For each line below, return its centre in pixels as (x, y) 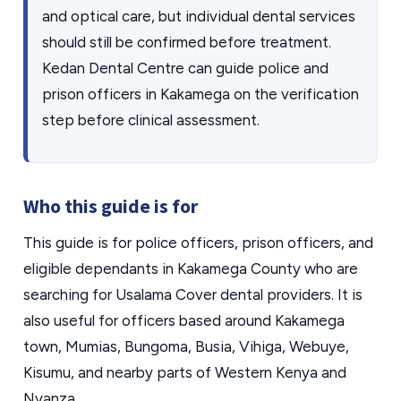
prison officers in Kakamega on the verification (200, 94)
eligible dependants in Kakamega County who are (191, 269)
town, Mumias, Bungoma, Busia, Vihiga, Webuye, (186, 346)
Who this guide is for (111, 206)
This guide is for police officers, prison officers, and (198, 243)
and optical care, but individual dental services (199, 16)
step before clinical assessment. (151, 120)
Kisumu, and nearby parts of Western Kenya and (185, 372)
